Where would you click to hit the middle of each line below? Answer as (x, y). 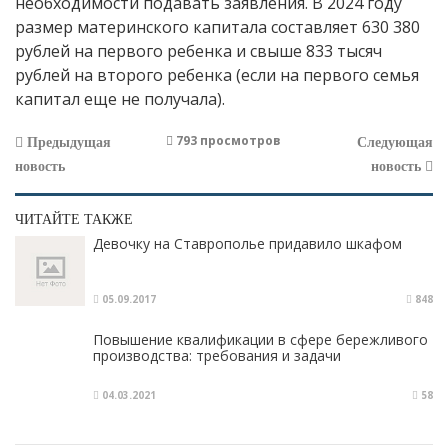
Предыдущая (67, 143)
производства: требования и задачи (217, 356)
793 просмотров (227, 141)
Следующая (394, 143)
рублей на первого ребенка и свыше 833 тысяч (198, 51)
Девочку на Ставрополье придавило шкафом (247, 244)
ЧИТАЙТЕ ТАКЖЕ (74, 220)
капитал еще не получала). (120, 99)
